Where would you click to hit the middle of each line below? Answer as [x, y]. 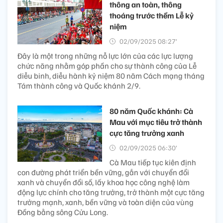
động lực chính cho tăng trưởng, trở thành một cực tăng [111, 192]
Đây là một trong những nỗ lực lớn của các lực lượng [105, 56]
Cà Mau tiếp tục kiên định [153, 162]
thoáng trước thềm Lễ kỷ [152, 15]
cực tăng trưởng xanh [147, 133]
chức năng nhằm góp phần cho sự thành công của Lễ [107, 65]
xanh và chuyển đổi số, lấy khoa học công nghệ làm [104, 182]
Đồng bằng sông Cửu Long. [63, 212]
